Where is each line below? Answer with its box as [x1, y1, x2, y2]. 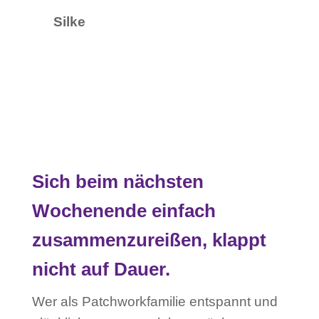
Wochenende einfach [31, 199, 216, 221]
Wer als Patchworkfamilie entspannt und [31, 293, 278, 309]
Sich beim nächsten [31, 170, 204, 192]
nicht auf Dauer [31, 258, 165, 280]
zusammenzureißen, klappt [31, 229, 266, 251]
